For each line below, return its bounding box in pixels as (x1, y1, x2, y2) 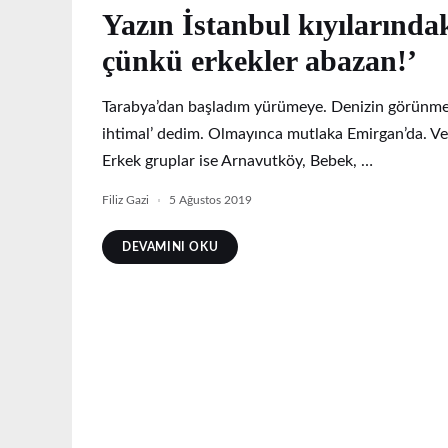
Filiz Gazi (102, 194, 149, 206)
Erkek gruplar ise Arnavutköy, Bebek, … (102, 153, 373, 169)
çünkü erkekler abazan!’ (102, 44, 417, 77)
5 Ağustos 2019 (169, 194, 252, 206)
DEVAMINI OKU (122, 241, 219, 253)
